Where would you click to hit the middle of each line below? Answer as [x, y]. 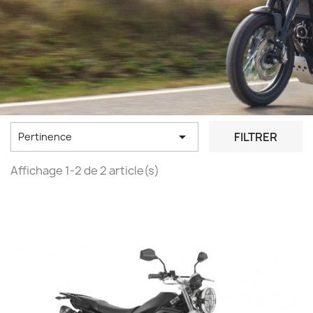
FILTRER [255, 137]
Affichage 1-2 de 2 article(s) [85, 170]
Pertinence [45, 136]
